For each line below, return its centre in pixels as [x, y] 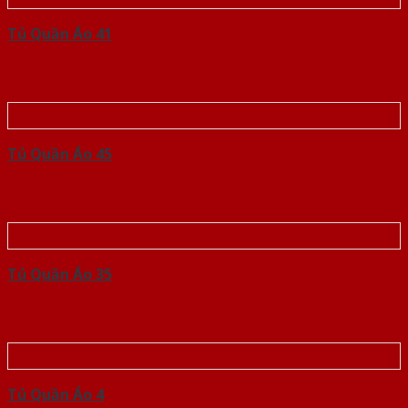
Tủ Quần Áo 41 [60, 34]
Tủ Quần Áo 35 [60, 275]
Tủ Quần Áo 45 [60, 154]
